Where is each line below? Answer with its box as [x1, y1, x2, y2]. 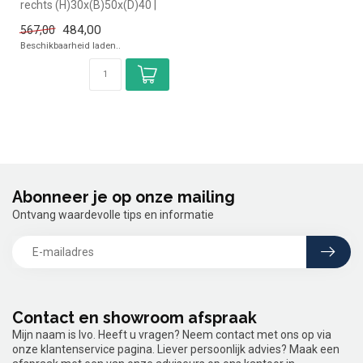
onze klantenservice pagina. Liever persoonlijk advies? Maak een [12, 343, 340, 357]
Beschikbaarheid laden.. [20, 40, 121, 52]
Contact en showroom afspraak [12, 309, 257, 328]
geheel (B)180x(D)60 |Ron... [20, 12, 159, 26]
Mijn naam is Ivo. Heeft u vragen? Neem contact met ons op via [12, 328, 331, 342]
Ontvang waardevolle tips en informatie [12, 208, 214, 222]
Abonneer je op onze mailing [12, 188, 235, 207]
